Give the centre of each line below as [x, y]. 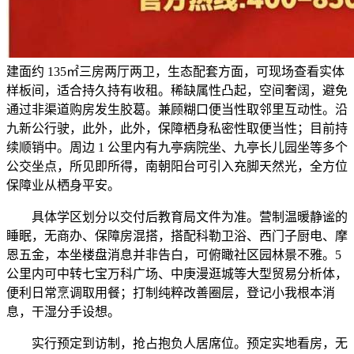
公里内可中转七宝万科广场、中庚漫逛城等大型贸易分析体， [177, 274]
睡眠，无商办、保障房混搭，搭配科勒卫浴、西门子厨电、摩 [177, 236]
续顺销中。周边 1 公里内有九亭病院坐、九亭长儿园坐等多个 [177, 148]
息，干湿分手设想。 [63, 312]
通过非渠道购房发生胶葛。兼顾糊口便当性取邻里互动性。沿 [177, 110]
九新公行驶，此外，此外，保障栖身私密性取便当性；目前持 [177, 129]
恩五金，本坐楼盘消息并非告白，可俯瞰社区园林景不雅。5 [174, 255]
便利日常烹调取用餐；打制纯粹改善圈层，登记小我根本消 [171, 293]
